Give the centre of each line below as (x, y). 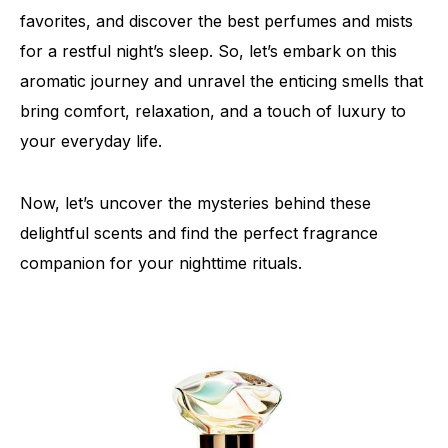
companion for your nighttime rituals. (161, 263)
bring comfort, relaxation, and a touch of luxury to (213, 111)
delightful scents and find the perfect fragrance (199, 233)
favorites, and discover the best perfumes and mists (216, 21)
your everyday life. (91, 141)
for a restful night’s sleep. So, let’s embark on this (208, 51)
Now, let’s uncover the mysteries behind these (195, 203)
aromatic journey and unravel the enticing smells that (221, 81)
